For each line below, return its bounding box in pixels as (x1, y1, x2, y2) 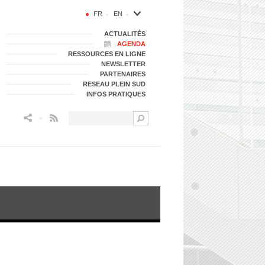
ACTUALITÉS (104, 30, 146, 37)
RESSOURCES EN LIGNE (68, 50, 146, 57)
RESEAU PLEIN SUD (83, 80, 146, 88)
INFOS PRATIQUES (86, 91, 146, 98)
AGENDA (117, 40, 146, 47)
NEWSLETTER (101, 60, 146, 67)
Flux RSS (58, 114, 83, 120)
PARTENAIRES (100, 70, 146, 77)
